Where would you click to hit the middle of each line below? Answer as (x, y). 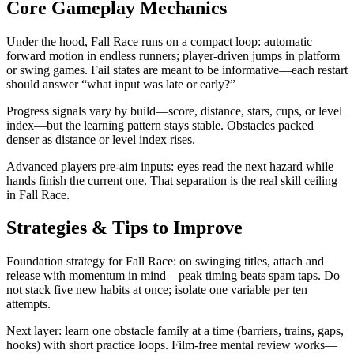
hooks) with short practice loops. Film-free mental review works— (172, 345)
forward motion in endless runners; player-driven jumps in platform (173, 55)
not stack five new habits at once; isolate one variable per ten (157, 290)
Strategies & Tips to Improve (124, 228)
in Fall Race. (38, 194)
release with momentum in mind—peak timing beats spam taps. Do (173, 276)
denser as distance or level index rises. (101, 139)
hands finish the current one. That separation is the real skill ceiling (172, 180)
